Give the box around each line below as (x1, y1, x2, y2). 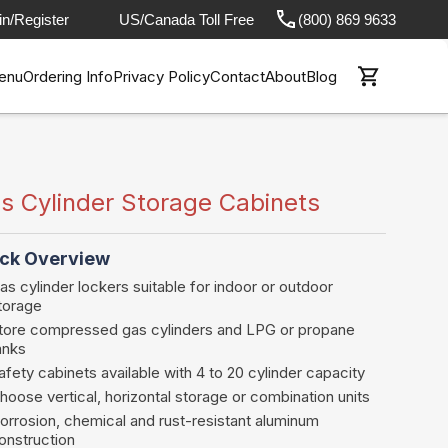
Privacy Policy (113, 66, 210, 86)
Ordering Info (23, 66, 113, 86)
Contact (210, 66, 265, 86)
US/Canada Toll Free (119, 10, 254, 28)
